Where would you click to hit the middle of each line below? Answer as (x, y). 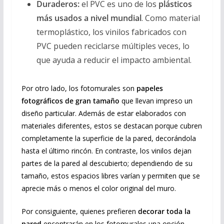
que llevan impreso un (156, 100)
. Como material (170, 18)
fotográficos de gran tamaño (70, 100)
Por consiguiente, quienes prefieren (79, 211)
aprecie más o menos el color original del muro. (98, 188)
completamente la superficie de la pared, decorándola (108, 138)
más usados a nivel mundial (89, 18)
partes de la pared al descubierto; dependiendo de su (107, 163)
